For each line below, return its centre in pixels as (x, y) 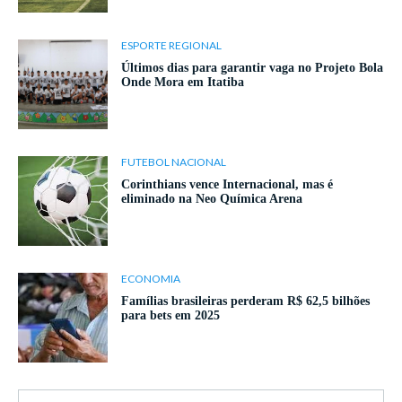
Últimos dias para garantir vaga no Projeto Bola (252, 68)
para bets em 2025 (170, 316)
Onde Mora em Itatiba (183, 83)
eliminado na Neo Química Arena (212, 199)
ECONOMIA (151, 279)
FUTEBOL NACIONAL (174, 162)
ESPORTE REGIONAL (171, 46)
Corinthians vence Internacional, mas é (227, 185)
